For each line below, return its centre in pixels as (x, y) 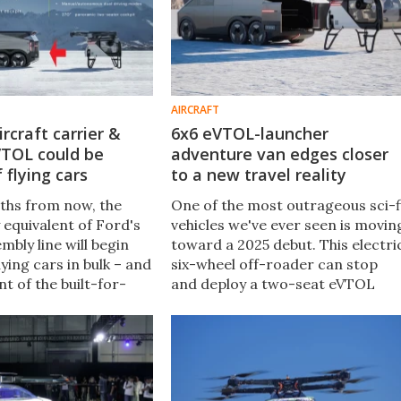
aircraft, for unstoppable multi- (279, 303)
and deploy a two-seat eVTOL (273, 283)
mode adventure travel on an (270, 323)
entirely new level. (232, 342)
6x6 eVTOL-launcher (249, 133)
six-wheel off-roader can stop (274, 264)
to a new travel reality (258, 174)
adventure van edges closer (279, 154)
